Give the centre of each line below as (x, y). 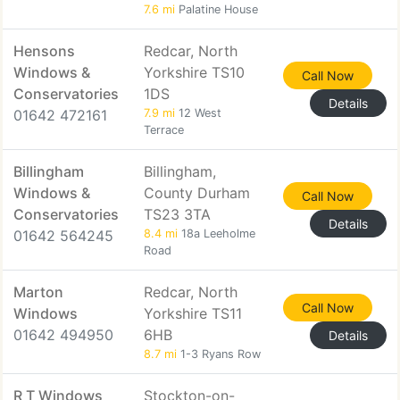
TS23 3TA (177, 214)
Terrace (164, 130)
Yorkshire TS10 (194, 72)
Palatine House (217, 9)
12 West (198, 113)
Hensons (44, 51)
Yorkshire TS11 (193, 313)
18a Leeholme (217, 233)
